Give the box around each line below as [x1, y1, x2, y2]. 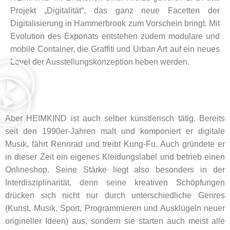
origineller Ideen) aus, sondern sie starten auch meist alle [5, 217, 225, 226]
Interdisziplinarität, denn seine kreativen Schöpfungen [5, 178, 225, 187]
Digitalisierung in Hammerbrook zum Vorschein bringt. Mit [10, 19, 220, 28]
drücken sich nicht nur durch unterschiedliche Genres [5, 191, 225, 200]
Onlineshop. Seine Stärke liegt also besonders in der [5, 165, 225, 175]
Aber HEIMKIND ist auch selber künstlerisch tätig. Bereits [5, 114, 225, 123]
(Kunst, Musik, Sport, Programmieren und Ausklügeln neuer [5, 204, 225, 213]
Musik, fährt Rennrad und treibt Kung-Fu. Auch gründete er [5, 140, 225, 149]
